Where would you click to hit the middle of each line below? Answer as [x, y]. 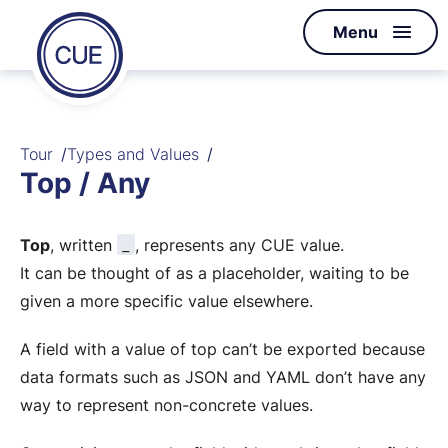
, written [83, 245]
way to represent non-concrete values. [166, 405]
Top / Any [85, 183]
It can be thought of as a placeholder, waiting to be [214, 273]
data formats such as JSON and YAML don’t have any [223, 377]
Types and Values [133, 154]
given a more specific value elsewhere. [166, 301]
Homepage [164, 26]
